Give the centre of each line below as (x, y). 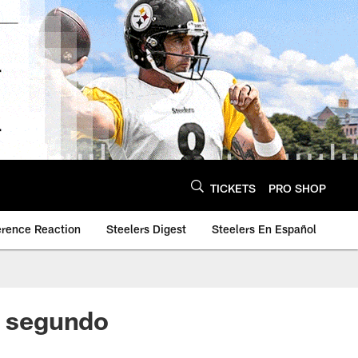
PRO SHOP (297, 188)
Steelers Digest (146, 229)
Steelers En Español (264, 229)
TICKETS (233, 188)
